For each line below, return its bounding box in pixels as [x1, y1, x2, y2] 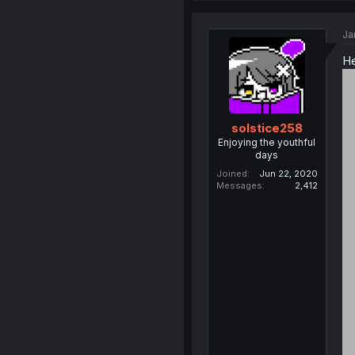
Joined [216, 167, 247, 179]
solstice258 [231, 120, 303, 136]
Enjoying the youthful [218, 136, 316, 148]
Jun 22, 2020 [258, 167, 318, 179]
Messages [216, 179, 262, 191]
